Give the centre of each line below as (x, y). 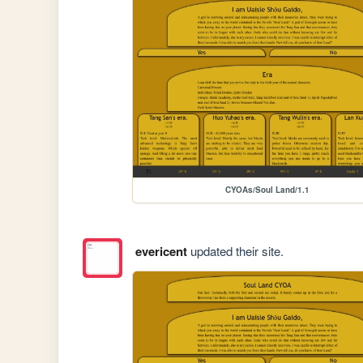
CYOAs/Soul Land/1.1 (268, 189)
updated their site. (235, 251)
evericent (161, 252)
